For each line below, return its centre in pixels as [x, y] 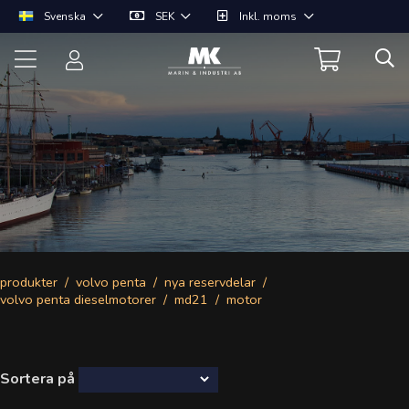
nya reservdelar [210, 282]
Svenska [65, 16]
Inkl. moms [268, 16]
